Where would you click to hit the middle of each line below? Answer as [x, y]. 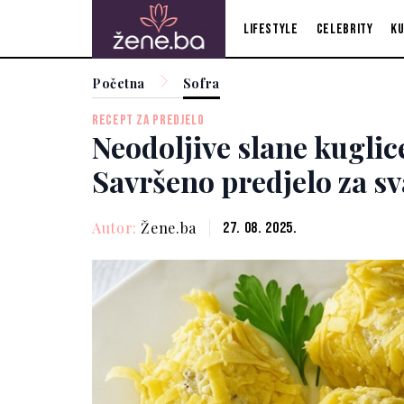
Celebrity [344, 29]
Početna [119, 83]
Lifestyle [271, 29]
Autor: [117, 227]
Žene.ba [169, 227]
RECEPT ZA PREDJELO [148, 121]
